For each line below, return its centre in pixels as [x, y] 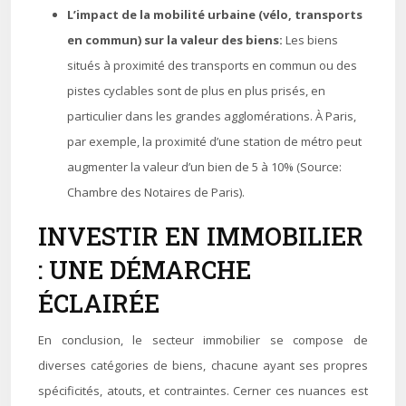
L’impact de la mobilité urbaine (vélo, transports [215, 14]
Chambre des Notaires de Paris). [156, 192]
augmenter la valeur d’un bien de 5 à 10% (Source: [204, 167]
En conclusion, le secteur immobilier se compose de [203, 340]
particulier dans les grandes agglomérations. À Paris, [212, 116]
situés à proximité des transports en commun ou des [212, 65]
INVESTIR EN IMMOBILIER [201, 236]
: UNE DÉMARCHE [145, 270]
